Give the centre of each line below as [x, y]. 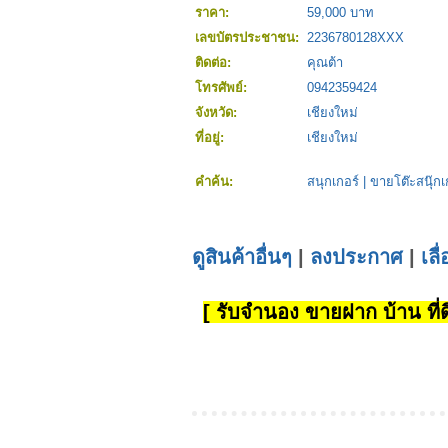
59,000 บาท [340, 13]
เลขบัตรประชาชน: [249, 38]
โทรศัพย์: [223, 88]
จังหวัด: [218, 113]
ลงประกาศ [356, 257]
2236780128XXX [355, 38]
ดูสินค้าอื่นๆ [242, 257]
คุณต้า [325, 63]
